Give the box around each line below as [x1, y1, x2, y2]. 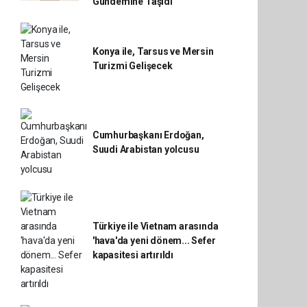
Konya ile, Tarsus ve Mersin [92, 45, 214, 57]
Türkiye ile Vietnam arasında [92, 221, 219, 232]
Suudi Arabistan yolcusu [92, 144, 199, 155]
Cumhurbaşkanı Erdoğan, [92, 130, 204, 140]
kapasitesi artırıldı [92, 249, 173, 260]
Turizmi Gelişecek [92, 60, 173, 71]
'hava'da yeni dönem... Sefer [92, 235, 216, 246]
